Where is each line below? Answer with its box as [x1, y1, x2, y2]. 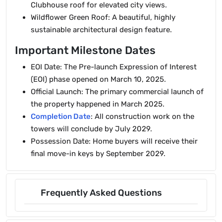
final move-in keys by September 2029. [31, 149, 166, 158]
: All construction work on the [91, 112, 194, 121]
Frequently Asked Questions [41, 187, 162, 198]
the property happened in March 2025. [31, 100, 165, 109]
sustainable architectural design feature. [31, 25, 172, 34]
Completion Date [31, 112, 91, 121]
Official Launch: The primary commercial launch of [31, 87, 204, 96]
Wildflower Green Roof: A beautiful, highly [31, 13, 175, 22]
